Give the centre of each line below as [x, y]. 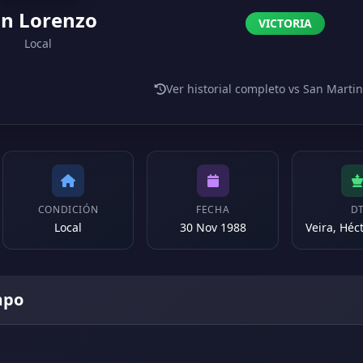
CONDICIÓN [68, 209]
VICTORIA [285, 23]
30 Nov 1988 [213, 227]
